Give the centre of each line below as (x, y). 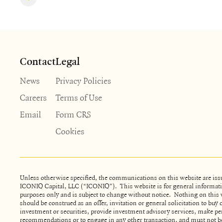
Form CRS (73, 114)
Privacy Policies (83, 80)
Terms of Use (79, 97)
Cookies (70, 131)
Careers (33, 97)
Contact (38, 62)
